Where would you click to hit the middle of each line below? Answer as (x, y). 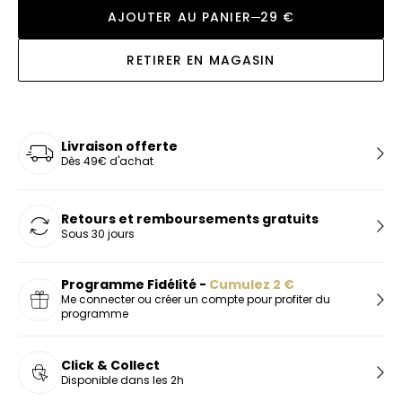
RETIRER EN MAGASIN (201, 60)
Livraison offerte (119, 146)
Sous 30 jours (98, 233)
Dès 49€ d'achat (107, 161)
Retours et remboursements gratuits (190, 218)
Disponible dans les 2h (122, 380)
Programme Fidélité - (135, 284)
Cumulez (241, 284)
